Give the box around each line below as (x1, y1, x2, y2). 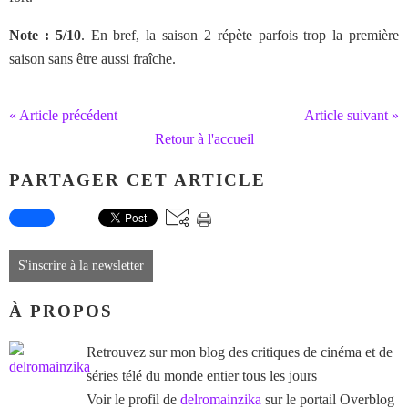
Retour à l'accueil (154, 131, 254, 147)
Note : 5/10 (9, 27, 81, 43)
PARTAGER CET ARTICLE (9, 169, 266, 189)
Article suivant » (304, 107, 399, 123)
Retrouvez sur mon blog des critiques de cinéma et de (87, 343, 393, 360)
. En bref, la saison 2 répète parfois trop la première (80, 27, 400, 43)
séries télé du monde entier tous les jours (87, 367, 317, 383)
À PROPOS (9, 301, 113, 321)
